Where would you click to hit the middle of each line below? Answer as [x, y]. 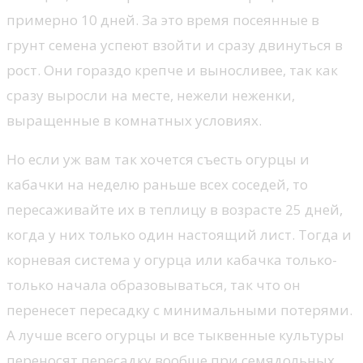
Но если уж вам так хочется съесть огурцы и [158, 159]
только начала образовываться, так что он [154, 284]
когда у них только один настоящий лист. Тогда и [179, 234]
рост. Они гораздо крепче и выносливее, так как [172, 70]
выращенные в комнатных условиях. [134, 120]
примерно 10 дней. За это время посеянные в [163, 19]
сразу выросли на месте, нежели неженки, [151, 95]
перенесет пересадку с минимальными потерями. [179, 310]
